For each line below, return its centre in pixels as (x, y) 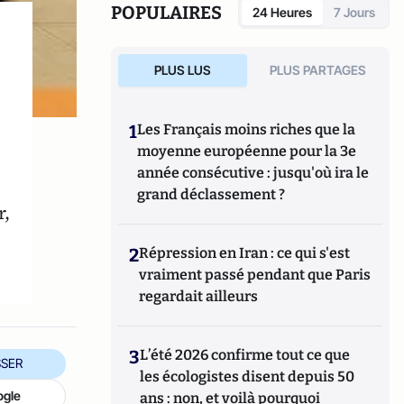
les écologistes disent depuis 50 (248, 376)
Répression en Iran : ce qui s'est (245, 253)
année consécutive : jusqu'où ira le (253, 173)
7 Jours (354, 12)
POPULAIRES (167, 13)
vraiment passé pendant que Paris (255, 275)
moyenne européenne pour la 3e (247, 151)
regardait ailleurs (199, 296)
